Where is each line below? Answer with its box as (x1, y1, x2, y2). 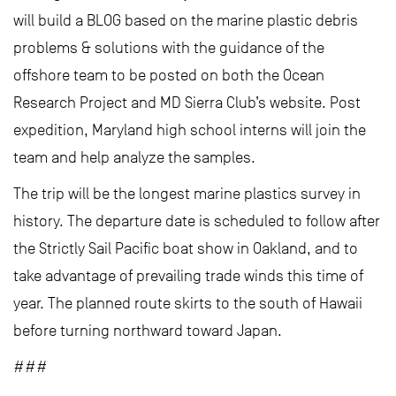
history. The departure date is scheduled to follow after (13, 212, 380, 230)
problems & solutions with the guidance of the (13, 39, 324, 57)
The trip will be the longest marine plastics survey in (13, 185, 361, 202)
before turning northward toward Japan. (13, 322, 282, 339)
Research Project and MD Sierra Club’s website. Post (13, 94, 361, 111)
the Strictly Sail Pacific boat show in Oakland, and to (13, 240, 358, 257)
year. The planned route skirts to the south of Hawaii (13, 294, 362, 312)
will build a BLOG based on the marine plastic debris (13, 11, 358, 29)
